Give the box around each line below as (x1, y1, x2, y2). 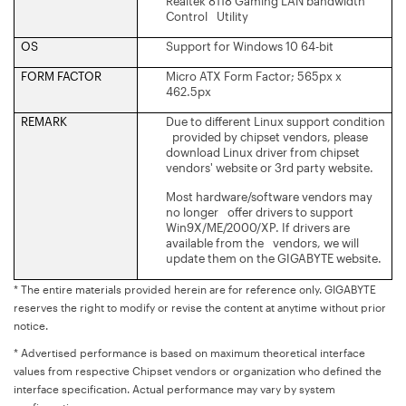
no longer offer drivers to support (166, 204, 353, 219)
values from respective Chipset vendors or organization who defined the (14, 363, 382, 377)
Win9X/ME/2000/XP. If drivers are (166, 219, 350, 235)
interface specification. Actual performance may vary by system (14, 382, 335, 395)
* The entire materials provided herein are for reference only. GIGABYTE (14, 282, 376, 295)
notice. (14, 318, 48, 332)
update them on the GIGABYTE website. (166, 250, 382, 266)
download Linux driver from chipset (166, 144, 366, 159)
